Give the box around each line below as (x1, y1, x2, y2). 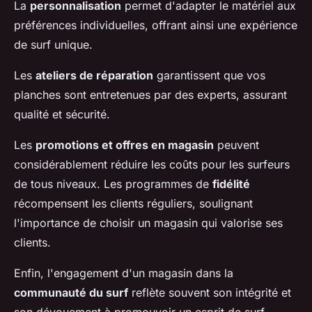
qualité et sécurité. (14, 107, 110, 121)
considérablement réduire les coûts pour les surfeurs (14, 157, 290, 171)
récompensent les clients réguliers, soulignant (14, 196, 253, 210)
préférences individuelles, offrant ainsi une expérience (14, 18, 297, 32)
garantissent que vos (153, 68, 265, 82)
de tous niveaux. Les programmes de (14, 177, 212, 191)
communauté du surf (14, 286, 128, 299)
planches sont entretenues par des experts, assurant (14, 88, 287, 102)
